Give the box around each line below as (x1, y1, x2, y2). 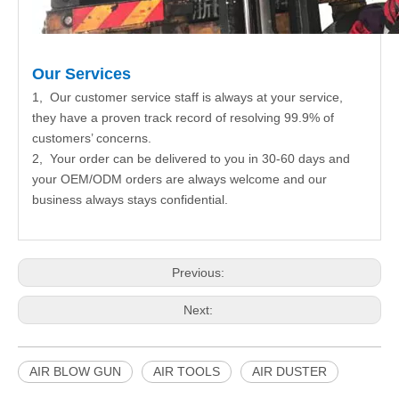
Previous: (171, 265, 228, 280)
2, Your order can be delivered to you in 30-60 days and (32, 151, 350, 166)
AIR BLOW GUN (29, 364, 121, 379)
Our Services (32, 65, 131, 83)
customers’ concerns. (32, 131, 151, 145)
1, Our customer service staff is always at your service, (32, 90, 343, 104)
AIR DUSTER (252, 364, 327, 379)
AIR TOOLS (153, 364, 220, 379)
